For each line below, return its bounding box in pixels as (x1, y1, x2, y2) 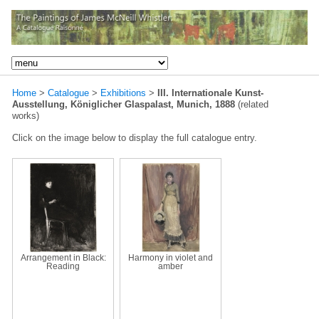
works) (12, 110, 39, 121)
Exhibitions (100, 87, 146, 98)
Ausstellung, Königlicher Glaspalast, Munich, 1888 (12, 98, 235, 110)
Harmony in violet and (128, 253, 213, 262)
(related (235, 98, 268, 110)
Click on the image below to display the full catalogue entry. (12, 132, 257, 143)
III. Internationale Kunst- (157, 87, 263, 98)
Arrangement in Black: (20, 253, 106, 262)
